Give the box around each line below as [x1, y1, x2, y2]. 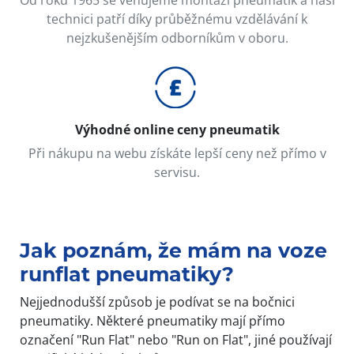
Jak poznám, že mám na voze [20, 238, 327, 262]
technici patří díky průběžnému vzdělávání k [47, 9, 307, 28]
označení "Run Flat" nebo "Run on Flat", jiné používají [20, 330, 332, 348]
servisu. [154, 163, 200, 181]
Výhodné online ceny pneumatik [74, 120, 280, 138]
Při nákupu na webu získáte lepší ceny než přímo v [28, 144, 326, 162]
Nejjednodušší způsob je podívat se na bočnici [20, 292, 295, 311]
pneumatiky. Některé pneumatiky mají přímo [20, 311, 285, 330]
